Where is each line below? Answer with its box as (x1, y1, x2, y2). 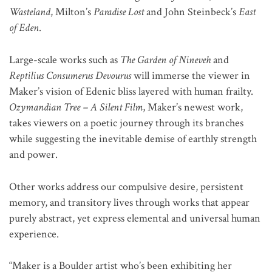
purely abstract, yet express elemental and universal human (9, 211, 260, 225)
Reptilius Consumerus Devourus (9, 68, 134, 83)
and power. (9, 147, 58, 161)
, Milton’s (50, 4, 93, 19)
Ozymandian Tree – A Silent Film (9, 100, 143, 114)
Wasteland (9, 4, 50, 19)
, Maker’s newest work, (143, 100, 243, 114)
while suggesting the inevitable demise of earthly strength (9, 131, 257, 146)
